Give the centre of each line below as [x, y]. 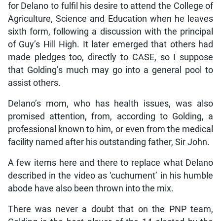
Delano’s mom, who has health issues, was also [110, 104]
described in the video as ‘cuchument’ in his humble [110, 176]
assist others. [34, 83]
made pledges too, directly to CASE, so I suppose [110, 57]
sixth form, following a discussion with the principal [110, 32]
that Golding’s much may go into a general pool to [110, 70]
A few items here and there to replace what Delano [110, 163]
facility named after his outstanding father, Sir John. [109, 142]
